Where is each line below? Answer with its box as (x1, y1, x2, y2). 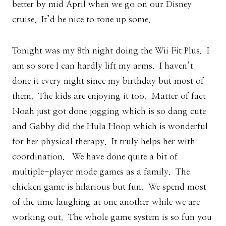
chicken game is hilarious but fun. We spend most (12, 183, 206, 192)
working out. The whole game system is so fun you (12, 213, 212, 222)
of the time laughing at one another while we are (12, 198, 200, 207)
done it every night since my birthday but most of (12, 77, 204, 86)
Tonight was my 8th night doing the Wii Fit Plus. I (12, 46, 209, 55)
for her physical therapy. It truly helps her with (12, 137, 195, 146)
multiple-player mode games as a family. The (12, 167, 190, 177)
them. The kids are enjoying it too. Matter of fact (12, 92, 206, 101)
